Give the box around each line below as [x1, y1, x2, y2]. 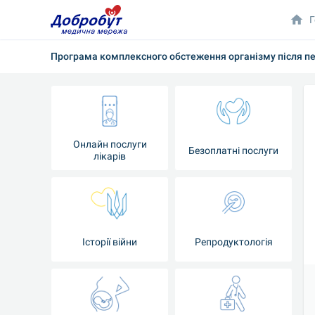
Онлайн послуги [72, 139, 147, 150]
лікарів [94, 150, 126, 162]
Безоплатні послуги [188, 144, 278, 156]
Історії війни [82, 236, 137, 247]
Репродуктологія [194, 236, 273, 247]
